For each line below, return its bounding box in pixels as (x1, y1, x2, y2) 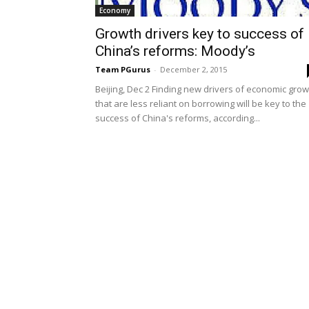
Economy (99, 6, 130, 15)
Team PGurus (95, 64, 150, 74)
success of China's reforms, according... (95, 112, 260, 124)
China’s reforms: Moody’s (95, 43, 255, 59)
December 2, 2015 (160, 64, 227, 74)
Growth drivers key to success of (95, 26, 304, 42)
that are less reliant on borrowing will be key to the (95, 97, 306, 110)
